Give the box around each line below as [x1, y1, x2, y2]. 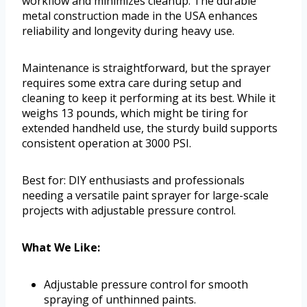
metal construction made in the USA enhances [22, 8, 258, 24]
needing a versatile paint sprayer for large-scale [22, 188, 269, 204]
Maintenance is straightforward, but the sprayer [22, 60, 271, 76]
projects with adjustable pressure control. [22, 203, 236, 219]
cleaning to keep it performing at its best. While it [22, 90, 275, 106]
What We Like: [22, 240, 100, 256]
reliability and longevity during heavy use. [22, 23, 234, 39]
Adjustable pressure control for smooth [44, 277, 248, 293]
